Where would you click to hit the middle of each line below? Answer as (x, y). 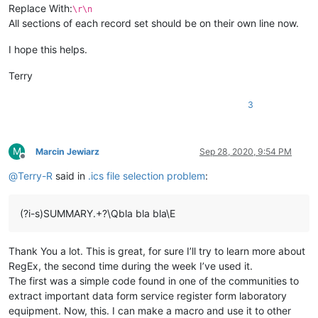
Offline (35, 161)
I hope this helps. (48, 49)
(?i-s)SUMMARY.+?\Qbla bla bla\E (98, 213)
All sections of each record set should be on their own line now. (154, 23)
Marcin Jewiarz (67, 151)
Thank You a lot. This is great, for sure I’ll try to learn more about (157, 251)
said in (70, 175)
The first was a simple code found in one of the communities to (154, 280)
